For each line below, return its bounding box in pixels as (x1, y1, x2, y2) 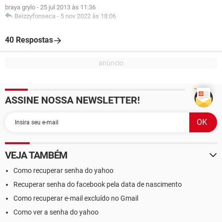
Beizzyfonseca (14, 12, 55, 20)
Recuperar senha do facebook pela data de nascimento (13, 180, 182, 188)
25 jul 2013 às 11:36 (40, 3, 96, 11)
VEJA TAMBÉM (5, 149, 68, 161)
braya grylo (5, 3, 35, 11)
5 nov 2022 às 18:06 (60, 12, 116, 20)
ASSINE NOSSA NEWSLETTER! (5, 94, 140, 106)
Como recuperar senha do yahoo (13, 166, 113, 174)
